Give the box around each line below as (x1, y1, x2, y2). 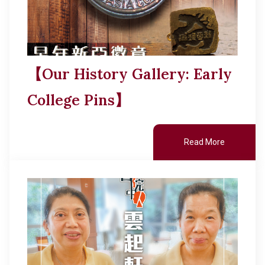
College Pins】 (27, 91, 130, 109)
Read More (184, 137, 225, 147)
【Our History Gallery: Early (27, 64, 232, 83)
